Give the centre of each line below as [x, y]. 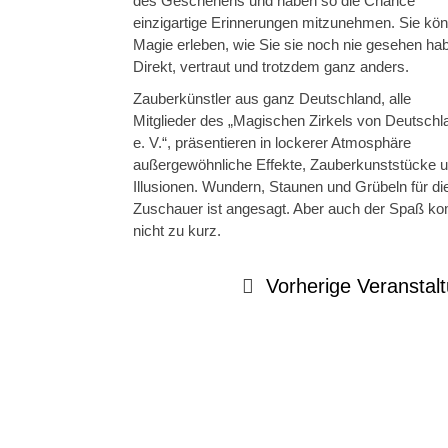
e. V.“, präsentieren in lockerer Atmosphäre [272, 143]
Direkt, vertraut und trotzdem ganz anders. [271, 67]
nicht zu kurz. [177, 231]
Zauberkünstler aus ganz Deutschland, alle [272, 99]
